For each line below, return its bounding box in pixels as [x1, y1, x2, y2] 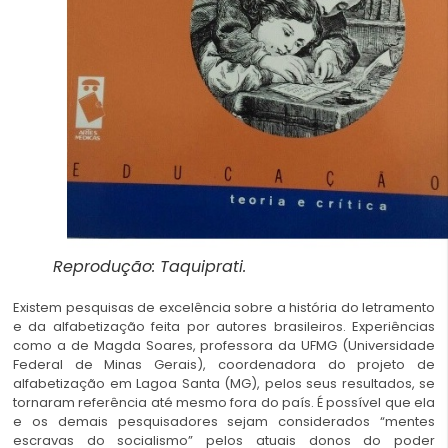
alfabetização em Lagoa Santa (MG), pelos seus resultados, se [13, 373, 435, 393]
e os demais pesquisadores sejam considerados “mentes [13, 411, 435, 431]
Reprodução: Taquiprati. [53, 254, 246, 278]
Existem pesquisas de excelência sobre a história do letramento [13, 297, 435, 317]
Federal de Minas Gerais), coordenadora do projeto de [13, 354, 435, 374]
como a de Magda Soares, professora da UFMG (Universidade [13, 335, 435, 355]
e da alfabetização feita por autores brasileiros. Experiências [13, 316, 435, 336]
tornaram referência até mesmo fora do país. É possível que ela [13, 392, 435, 412]
